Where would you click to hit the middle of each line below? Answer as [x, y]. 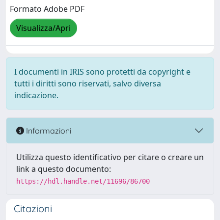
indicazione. [36, 95]
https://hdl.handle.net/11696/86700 [83, 181]
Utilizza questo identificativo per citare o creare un [110, 157]
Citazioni [33, 208]
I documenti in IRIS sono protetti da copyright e [102, 72]
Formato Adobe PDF [47, 9]
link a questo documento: [64, 169]
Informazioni [48, 130]
